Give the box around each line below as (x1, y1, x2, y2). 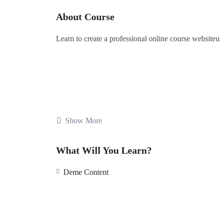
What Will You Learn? (56, 144, 152, 156)
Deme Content (63, 167, 109, 176)
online (149, 34, 168, 43)
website (192, 34, 216, 43)
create (84, 34, 102, 43)
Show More (65, 116, 102, 125)
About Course (56, 11, 114, 23)
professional (110, 34, 147, 43)
